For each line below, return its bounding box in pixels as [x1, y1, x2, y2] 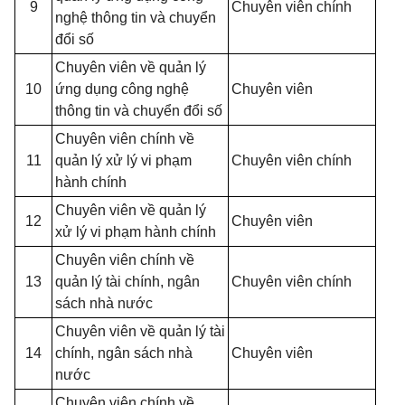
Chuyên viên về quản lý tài [55, 324, 225, 339]
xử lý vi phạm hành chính [55, 224, 216, 240]
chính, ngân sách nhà [55, 345, 193, 361]
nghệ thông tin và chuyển [55, 10, 216, 25]
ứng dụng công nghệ [55, 81, 189, 97]
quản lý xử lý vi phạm [55, 153, 192, 168]
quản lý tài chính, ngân [55, 274, 200, 289]
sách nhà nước [55, 296, 153, 311]
